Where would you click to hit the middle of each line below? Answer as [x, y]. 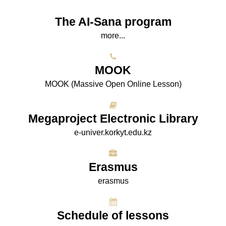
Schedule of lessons [113, 215]
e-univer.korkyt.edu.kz [113, 132]
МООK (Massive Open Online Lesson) [113, 84]
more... [113, 36]
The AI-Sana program [113, 22]
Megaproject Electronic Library [113, 119]
